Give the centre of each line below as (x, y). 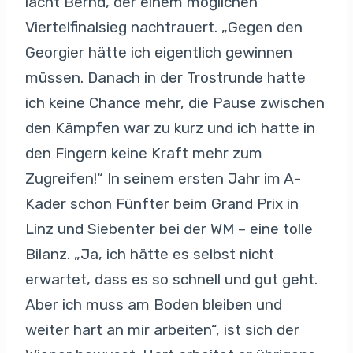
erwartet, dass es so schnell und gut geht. (171, 279)
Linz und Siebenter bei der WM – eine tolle (169, 229)
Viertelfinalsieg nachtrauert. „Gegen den (164, 27)
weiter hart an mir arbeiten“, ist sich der (162, 329)
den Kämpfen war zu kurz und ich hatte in (170, 128)
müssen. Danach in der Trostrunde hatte (165, 77)
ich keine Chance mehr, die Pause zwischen (175, 102)
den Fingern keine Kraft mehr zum (144, 153)
